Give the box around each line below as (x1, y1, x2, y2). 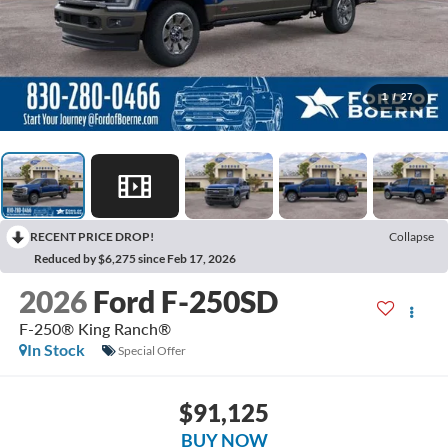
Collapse (389, 229, 434, 245)
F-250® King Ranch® (18, 319, 171, 339)
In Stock (26, 340, 85, 360)
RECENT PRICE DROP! (30, 229, 154, 245)
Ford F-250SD (92, 283, 278, 320)
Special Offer (117, 342, 186, 358)
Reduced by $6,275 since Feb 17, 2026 (34, 251, 236, 267)
